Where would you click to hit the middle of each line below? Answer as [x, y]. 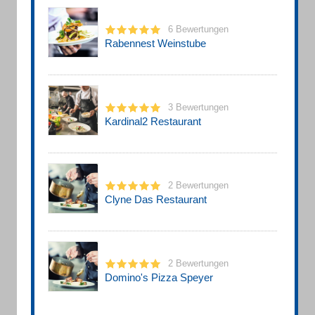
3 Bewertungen [198, 107]
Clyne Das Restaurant [156, 199]
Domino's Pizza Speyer [159, 277]
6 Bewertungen [198, 29]
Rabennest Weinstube [155, 43]
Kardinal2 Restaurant [153, 121]
